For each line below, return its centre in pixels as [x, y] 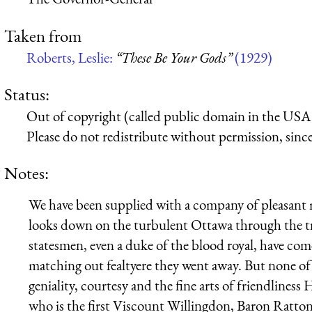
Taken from [43, 35]
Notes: [26, 173]
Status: [27, 94]
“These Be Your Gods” [174, 57]
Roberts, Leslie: [71, 57]
